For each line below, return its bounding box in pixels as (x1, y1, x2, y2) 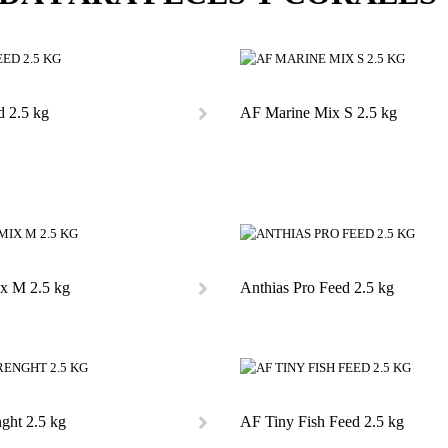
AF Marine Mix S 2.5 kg (239, 104, 397, 121)
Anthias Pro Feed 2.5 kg (239, 279, 394, 296)
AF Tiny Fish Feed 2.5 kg (239, 413, 404, 430)
